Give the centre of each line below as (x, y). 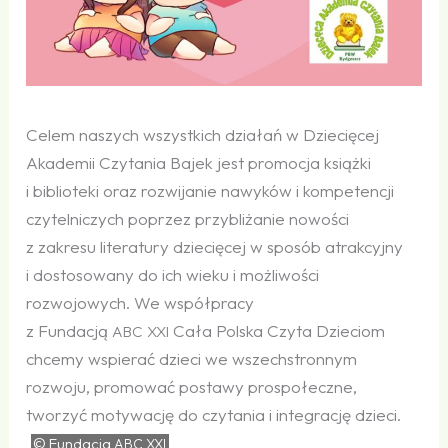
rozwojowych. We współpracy (140, 303)
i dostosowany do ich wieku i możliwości (173, 275)
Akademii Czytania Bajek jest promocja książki (199, 163)
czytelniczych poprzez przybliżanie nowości (188, 219)
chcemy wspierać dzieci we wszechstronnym (192, 359)
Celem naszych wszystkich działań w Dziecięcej (203, 135)
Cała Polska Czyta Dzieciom (277, 331)
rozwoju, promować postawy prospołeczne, (192, 387)
